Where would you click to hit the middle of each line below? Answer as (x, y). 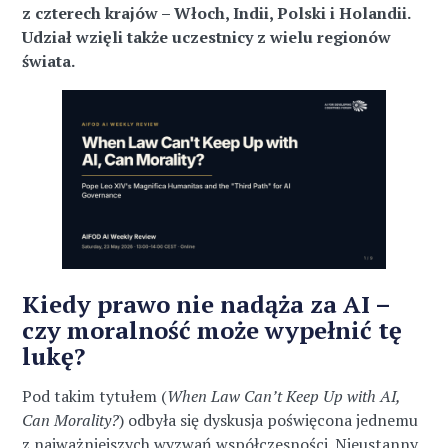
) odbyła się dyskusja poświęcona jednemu (269, 419)
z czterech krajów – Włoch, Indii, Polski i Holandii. (216, 13)
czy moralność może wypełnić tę (212, 329)
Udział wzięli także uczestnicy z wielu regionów (207, 37)
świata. (49, 61)
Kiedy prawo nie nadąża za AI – (206, 303)
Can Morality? (71, 419)
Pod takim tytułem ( (95, 395)
